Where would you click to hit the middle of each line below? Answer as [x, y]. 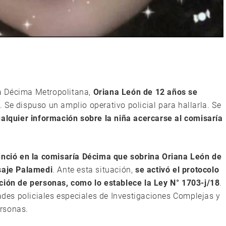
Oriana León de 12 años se [145, 92]
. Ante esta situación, [94, 170]
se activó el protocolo [177, 170]
